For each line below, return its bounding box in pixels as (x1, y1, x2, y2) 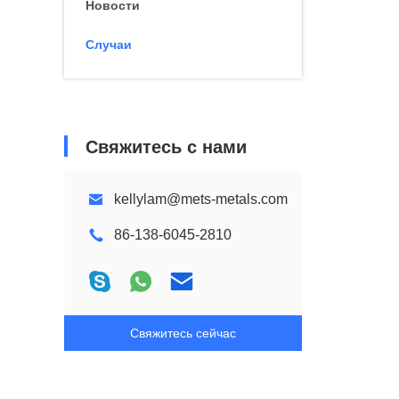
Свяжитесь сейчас (130, 326, 236, 340)
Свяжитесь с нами (85, 137, 247, 157)
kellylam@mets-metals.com (114, 191, 288, 207)
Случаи (85, 37, 132, 52)
